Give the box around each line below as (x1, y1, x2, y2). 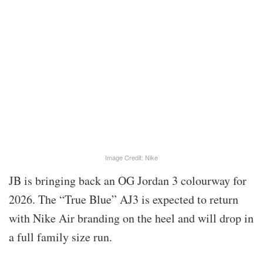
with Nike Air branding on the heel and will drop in (9, 210, 254, 227)
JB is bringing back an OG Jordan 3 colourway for (9, 173, 247, 189)
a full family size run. (9, 229, 112, 245)
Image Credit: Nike (105, 153, 158, 163)
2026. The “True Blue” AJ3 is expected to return (9, 191, 238, 208)
